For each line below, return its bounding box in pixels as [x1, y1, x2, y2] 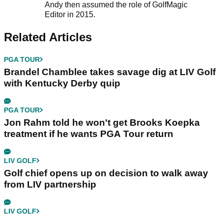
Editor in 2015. [44, 10, 97, 19]
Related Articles [4, 30, 92, 44]
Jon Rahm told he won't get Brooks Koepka [4, 117, 200, 128]
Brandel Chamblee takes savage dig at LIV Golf [4, 66, 216, 77]
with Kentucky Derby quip [4, 78, 120, 88]
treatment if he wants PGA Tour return [4, 128, 173, 139]
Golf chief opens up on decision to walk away [4, 167, 208, 178]
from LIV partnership [4, 179, 96, 190]
